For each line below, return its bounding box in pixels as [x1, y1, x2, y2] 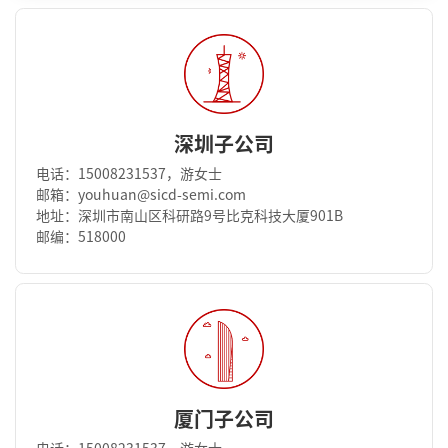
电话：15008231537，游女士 [36, 166, 222, 181]
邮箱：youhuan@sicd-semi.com [36, 187, 246, 202]
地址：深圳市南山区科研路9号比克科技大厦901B [36, 208, 343, 223]
